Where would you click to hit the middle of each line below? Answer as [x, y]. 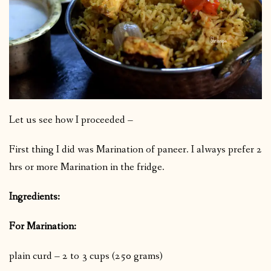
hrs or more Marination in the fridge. [87, 167]
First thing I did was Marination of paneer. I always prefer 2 [135, 149]
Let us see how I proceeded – [71, 120]
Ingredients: [34, 197]
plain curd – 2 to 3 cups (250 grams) [86, 256]
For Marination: [43, 226]
